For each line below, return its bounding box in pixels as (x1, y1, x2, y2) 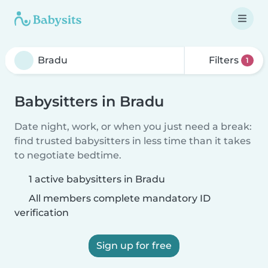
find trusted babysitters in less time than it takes (14, 135, 251, 147)
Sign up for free (96, 240, 172, 251)
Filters (206, 54, 242, 66)
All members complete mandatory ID (26, 193, 211, 204)
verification (14, 207, 69, 218)
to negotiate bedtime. (14, 150, 121, 161)
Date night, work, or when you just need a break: (14, 121, 252, 132)
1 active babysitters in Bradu (29, 173, 165, 185)
